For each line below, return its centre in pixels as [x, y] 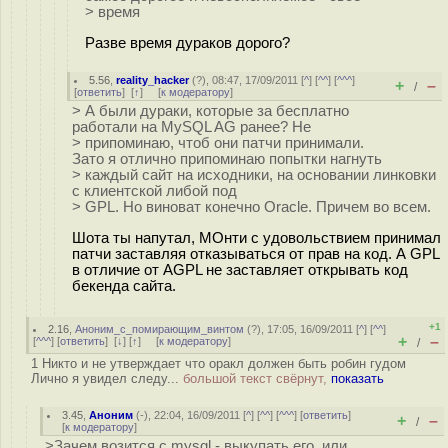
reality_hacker [153, 80]
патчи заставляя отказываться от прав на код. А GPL [255, 253]
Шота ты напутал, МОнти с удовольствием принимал [256, 237]
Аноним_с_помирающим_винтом [160, 329]
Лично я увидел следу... [107, 378]
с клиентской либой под [154, 191]
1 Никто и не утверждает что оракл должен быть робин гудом [218, 363]
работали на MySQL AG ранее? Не [191, 127]
